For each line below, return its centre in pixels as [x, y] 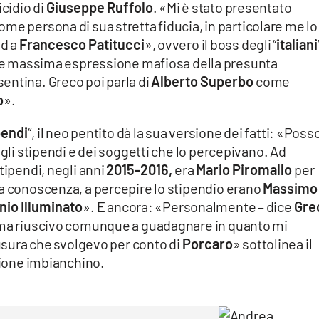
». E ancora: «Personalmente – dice [188, 207]
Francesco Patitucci [82, 45]
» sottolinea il [272, 244]
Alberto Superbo [203, 82]
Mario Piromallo [244, 170]
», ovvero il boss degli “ [210, 45]
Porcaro [207, 244]
